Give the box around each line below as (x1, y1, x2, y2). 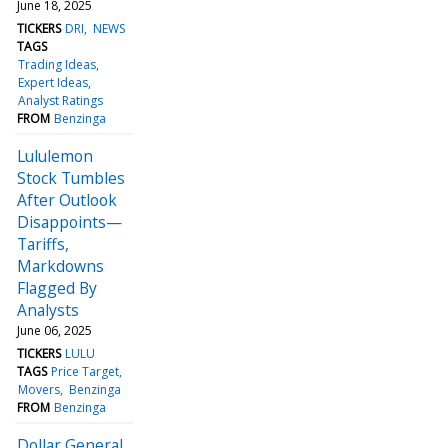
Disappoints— (17, 210, 122, 233)
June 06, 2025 (17, 321, 92, 339)
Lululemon (17, 144, 93, 167)
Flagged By (17, 276, 97, 299)
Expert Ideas (18, 73, 89, 91)
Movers (18, 380, 61, 398)
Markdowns (17, 254, 104, 277)
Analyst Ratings (18, 91, 104, 109)
